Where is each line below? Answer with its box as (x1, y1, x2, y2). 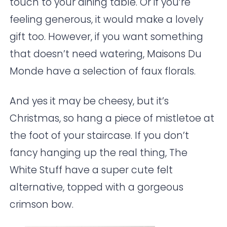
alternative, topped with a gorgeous (10, 180, 184, 195)
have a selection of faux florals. (44, 64, 196, 79)
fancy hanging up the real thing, (10, 146, 170, 160)
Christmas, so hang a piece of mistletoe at (10, 111, 215, 126)
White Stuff (10, 163, 63, 177)
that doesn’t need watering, (10, 47, 147, 61)
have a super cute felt (62, 163, 173, 177)
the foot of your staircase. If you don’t (10, 129, 190, 143)
